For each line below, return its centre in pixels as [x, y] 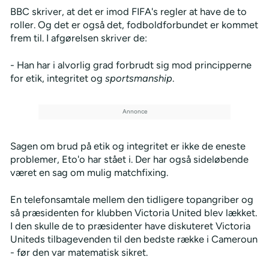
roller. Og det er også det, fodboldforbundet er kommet [134, 24]
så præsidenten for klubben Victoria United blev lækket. [133, 212]
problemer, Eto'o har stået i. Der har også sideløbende [129, 159]
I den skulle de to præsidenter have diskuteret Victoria [130, 225]
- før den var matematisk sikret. [79, 252]
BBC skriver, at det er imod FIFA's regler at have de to [128, 11]
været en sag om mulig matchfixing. [89, 172]
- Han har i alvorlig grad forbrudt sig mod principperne [131, 65]
